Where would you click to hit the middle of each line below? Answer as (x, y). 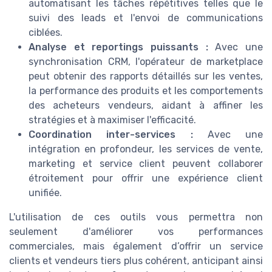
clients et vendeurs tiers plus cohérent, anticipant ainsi (136, 261)
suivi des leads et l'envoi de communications (146, 18)
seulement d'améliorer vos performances (136, 232)
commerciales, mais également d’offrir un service (136, 246)
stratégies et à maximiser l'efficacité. (112, 120)
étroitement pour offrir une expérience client (146, 178)
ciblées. (46, 33)
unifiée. (45, 193)
